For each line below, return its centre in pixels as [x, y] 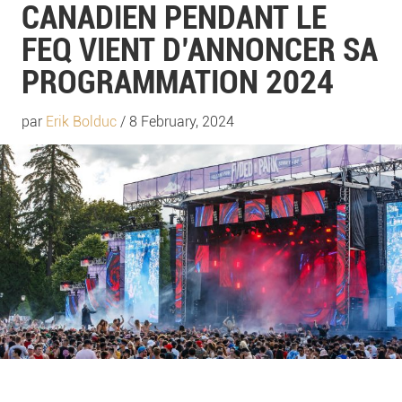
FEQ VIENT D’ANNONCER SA [200, 50]
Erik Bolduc [81, 121]
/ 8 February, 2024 [175, 121]
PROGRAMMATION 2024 [178, 82]
